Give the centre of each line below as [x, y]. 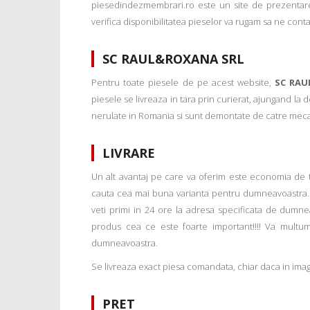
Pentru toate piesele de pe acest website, [183, 83]
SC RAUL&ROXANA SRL [173, 59]
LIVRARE [129, 153]
